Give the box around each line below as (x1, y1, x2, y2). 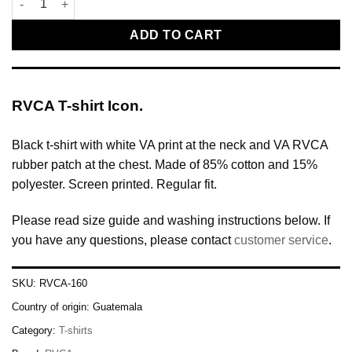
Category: (12, 324, 59, 337)
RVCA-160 (39, 277, 87, 290)
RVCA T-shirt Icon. (12, 97, 143, 114)
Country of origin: (12, 301, 93, 313)
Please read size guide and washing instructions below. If (12, 213, 330, 227)
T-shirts (59, 324, 93, 337)
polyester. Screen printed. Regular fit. (12, 177, 217, 191)
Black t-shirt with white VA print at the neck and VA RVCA (12, 137, 328, 152)
